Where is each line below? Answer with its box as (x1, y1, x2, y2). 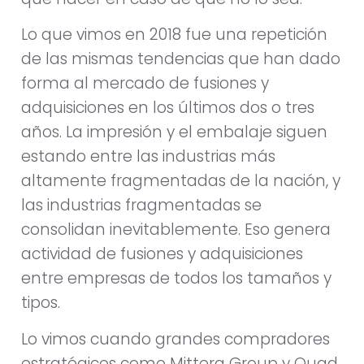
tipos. (21, 292, 60, 314)
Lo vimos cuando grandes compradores (21, 327, 330, 350)
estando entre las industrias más (21, 145, 275, 168)
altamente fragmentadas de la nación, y (21, 170, 340, 193)
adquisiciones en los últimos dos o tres (21, 97, 314, 119)
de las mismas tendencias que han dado (21, 48, 340, 71)
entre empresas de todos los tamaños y (21, 267, 331, 290)
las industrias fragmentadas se (21, 194, 262, 217)
